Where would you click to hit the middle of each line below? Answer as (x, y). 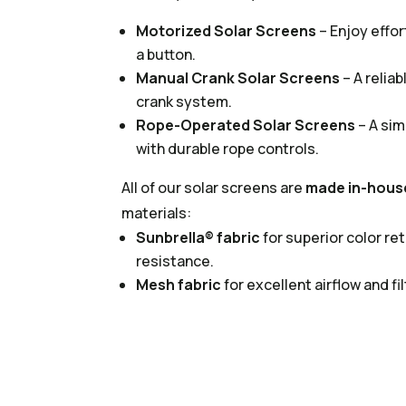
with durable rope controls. (228, 149)
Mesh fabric (179, 285)
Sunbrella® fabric (198, 238)
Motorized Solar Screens (227, 31)
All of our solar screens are (214, 188)
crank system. (184, 102)
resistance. (175, 261)
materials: (157, 213)
